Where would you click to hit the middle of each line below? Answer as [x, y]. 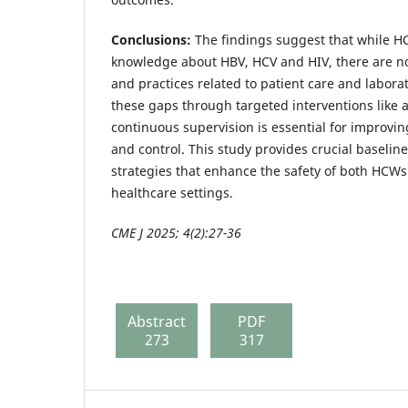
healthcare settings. [172, 192]
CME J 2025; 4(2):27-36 [176, 232]
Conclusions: [153, 39]
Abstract [157, 321]
